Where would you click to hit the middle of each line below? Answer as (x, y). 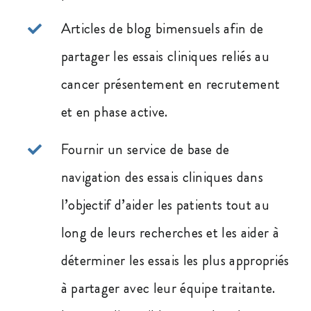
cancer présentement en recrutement (170, 84)
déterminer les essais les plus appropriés (175, 261)
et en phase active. (114, 112)
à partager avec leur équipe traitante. (168, 288)
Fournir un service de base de (145, 150)
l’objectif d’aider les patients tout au (165, 205)
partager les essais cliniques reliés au (165, 57)
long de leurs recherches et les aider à (170, 233)
